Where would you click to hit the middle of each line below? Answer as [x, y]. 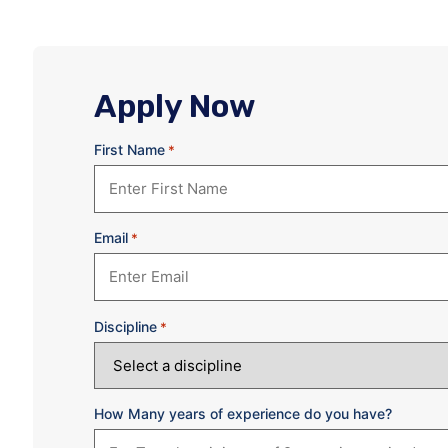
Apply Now [175, 106]
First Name [129, 149]
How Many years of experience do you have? [243, 414]
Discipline [125, 326]
